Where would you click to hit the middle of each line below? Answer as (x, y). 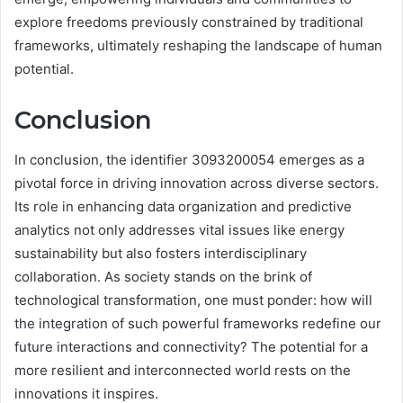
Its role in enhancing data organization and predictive (183, 207)
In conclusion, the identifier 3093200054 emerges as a (189, 160)
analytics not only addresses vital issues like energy (179, 230)
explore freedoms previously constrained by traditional (189, 22)
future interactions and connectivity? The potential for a (191, 347)
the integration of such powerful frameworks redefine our (198, 324)
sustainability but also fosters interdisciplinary (161, 254)
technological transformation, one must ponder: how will (193, 300)
